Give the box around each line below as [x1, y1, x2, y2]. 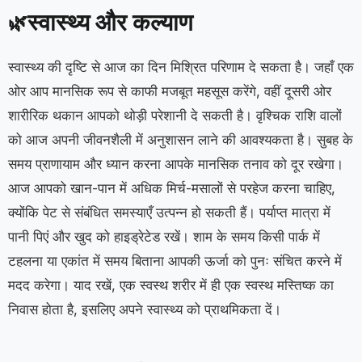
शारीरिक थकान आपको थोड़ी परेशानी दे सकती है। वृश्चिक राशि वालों [8, 107, 342, 124]
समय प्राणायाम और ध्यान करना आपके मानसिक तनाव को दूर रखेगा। [8, 156, 343, 172]
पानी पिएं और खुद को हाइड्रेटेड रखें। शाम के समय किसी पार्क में [8, 229, 320, 245]
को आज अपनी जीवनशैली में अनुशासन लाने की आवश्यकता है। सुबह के [8, 132, 353, 148]
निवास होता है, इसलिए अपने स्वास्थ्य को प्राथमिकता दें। [8, 301, 281, 318]
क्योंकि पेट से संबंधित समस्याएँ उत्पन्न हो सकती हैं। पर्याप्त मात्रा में [8, 204, 330, 221]
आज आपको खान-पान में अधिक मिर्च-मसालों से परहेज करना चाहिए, [8, 180, 335, 196]
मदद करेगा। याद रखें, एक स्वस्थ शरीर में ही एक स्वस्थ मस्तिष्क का [8, 277, 334, 293]
